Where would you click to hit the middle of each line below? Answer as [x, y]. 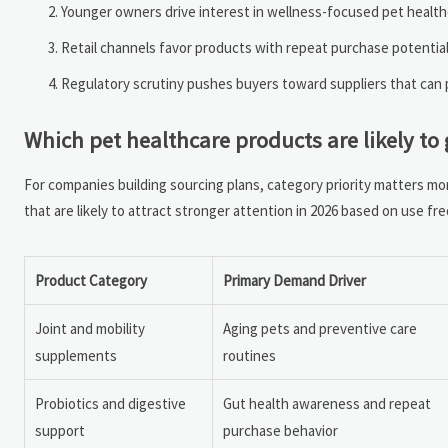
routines [249, 356]
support [60, 431]
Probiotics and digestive [110, 404]
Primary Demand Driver [294, 281]
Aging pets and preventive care [320, 329]
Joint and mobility [90, 329]
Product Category [91, 281]
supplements [76, 356]
